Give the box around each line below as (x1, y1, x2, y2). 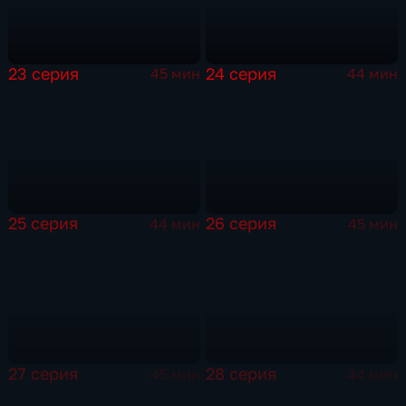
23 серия (8, 63, 80, 83)
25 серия (8, 213, 79, 234)
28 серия (206, 363, 277, 384)
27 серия (8, 363, 79, 384)
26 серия (206, 213, 277, 234)
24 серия (206, 63, 277, 83)
